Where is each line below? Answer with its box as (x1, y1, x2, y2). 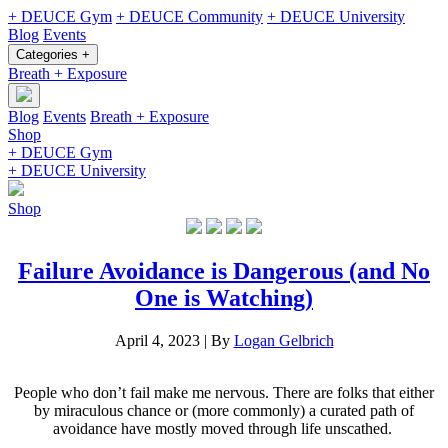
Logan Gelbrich (233, 331, 334, 349)
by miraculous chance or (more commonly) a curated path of (34, 401, 414, 419)
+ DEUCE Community (116, 8, 263, 25)
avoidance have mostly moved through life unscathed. (52, 419, 396, 437)
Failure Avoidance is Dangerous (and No (18, 257, 430, 284)
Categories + (16, 47, 90, 62)
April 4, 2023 (114, 331, 200, 349)
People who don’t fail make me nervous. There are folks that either (14, 383, 434, 401)
